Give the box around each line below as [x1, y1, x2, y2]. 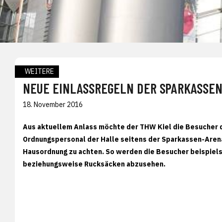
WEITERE [25, 66, 54, 76]
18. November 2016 [23, 100, 83, 109]
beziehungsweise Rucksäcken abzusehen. [23, 159, 167, 168]
